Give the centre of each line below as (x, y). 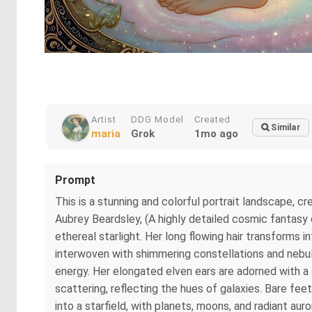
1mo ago (216, 133)
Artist (104, 119)
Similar (286, 127)
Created (212, 119)
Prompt (75, 180)
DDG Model (157, 119)
